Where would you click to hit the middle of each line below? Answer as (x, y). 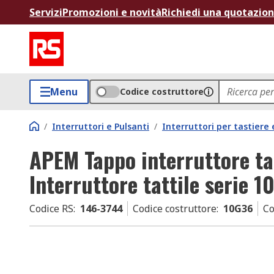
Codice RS (51, 209)
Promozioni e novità (112, 12)
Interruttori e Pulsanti (101, 126)
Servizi (46, 12)
